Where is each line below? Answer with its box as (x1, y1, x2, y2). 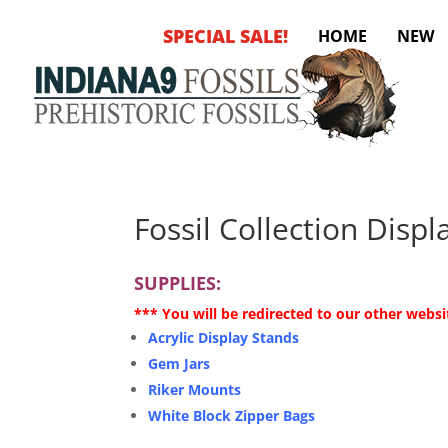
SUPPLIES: (134, 271, 222, 295)
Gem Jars (148, 354, 211, 373)
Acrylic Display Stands (148, 328, 300, 347)
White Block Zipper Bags (148, 406, 316, 425)
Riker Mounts (148, 380, 242, 399)
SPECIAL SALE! (163, 23, 289, 48)
